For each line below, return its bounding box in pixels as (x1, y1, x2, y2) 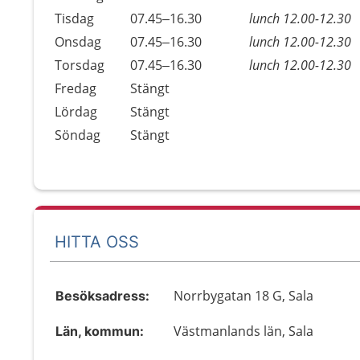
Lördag (55, 103, 97, 121)
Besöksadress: (55, 288, 149, 304)
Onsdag (55, 33, 101, 51)
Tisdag (55, 10, 94, 27)
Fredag (55, 80, 96, 97)
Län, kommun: (55, 323, 144, 339)
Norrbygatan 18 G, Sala (174, 287, 314, 305)
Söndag (55, 126, 100, 144)
